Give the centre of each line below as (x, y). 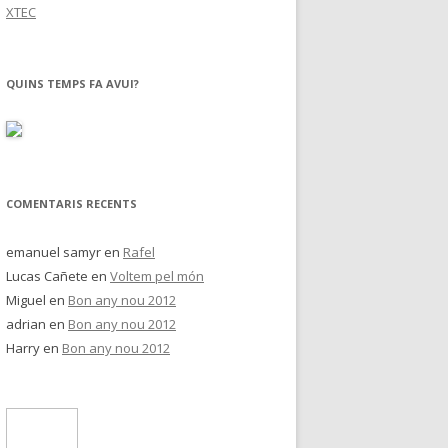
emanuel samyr (53, 252)
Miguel (26, 300)
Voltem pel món (157, 276)
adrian (26, 324)
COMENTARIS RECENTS (71, 203)
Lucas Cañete (47, 276)
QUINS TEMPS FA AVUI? (72, 83)
